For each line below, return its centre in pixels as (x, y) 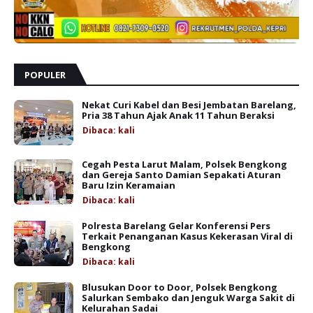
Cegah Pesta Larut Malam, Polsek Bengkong (184, 165)
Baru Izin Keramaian (129, 185)
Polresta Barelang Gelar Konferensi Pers (176, 226)
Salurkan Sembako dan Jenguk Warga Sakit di (188, 298)
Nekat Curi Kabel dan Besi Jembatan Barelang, (189, 105)
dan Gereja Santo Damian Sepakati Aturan (181, 175)
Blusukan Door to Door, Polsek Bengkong (180, 287)
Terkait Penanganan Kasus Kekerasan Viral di (187, 236)
